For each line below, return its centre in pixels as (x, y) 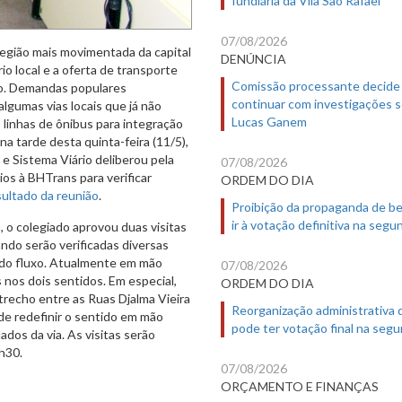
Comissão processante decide (316, 85)
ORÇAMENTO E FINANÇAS (300, 386)
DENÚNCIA (253, 58)
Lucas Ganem (269, 121)
